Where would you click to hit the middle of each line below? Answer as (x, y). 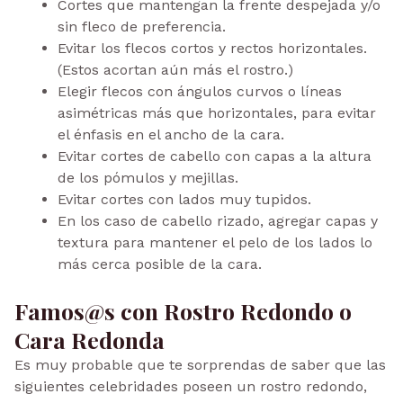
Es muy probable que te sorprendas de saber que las (200, 364)
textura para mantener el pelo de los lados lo (215, 242)
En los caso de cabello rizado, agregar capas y (218, 220)
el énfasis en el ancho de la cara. (171, 134)
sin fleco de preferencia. (142, 26)
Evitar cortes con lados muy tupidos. (184, 199)
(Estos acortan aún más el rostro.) (175, 69)
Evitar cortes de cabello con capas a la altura (215, 156)
